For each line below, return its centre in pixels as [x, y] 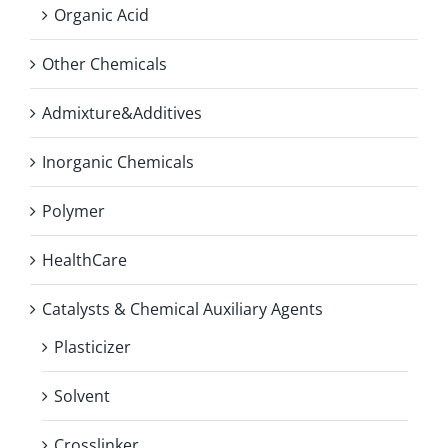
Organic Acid [101, 14]
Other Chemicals [104, 63]
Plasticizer [92, 346]
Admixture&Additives [122, 112]
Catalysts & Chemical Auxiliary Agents [182, 308]
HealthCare [84, 259]
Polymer [73, 210]
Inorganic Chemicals [118, 161]
